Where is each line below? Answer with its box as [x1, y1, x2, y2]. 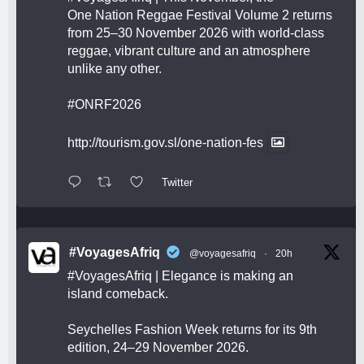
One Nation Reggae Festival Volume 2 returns [67, 8, 332, 23]
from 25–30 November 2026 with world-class [67, 26, 324, 41]
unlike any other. [67, 62, 162, 76]
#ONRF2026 [67, 97, 141, 112]
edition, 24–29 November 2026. [67, 340, 249, 354]
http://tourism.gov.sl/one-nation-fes [67, 136, 263, 150]
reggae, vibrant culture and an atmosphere [67, 44, 310, 58]
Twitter [161, 176, 193, 189]
